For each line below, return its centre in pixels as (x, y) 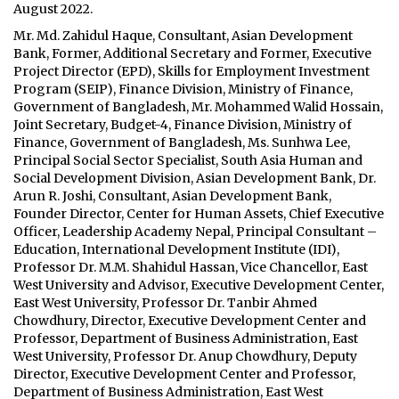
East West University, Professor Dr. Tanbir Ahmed (165, 303)
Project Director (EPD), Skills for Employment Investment (191, 71)
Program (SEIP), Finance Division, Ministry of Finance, (183, 89)
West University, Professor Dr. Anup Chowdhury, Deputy (185, 356)
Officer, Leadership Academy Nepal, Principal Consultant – (195, 232)
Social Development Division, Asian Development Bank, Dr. (195, 178)
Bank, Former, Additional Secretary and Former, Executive (192, 53)
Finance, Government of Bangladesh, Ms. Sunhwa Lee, (182, 142)
